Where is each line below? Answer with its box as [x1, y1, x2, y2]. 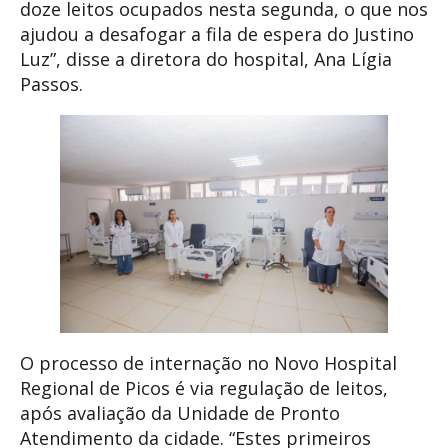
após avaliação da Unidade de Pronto [20, 401, 340, 426]
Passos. [20, 71, 83, 96]
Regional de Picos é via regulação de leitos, [20, 376, 388, 401]
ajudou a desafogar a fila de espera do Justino [20, 21, 414, 46]
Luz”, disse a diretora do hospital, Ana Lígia [20, 46, 392, 71]
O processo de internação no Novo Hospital [20, 351, 397, 376]
